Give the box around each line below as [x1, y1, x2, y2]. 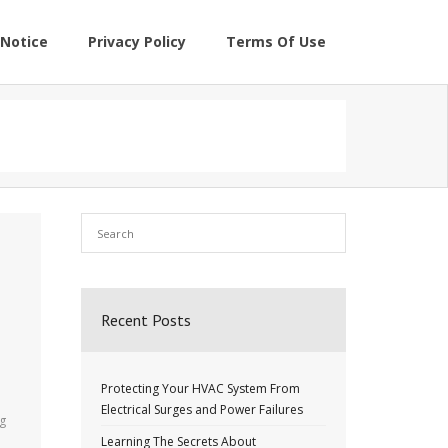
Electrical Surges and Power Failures [101, 401, 303, 418]
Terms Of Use [226, 32, 326, 51]
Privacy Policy [88, 32, 186, 51]
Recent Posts [101, 310, 191, 330]
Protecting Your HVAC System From [101, 380, 300, 397]
